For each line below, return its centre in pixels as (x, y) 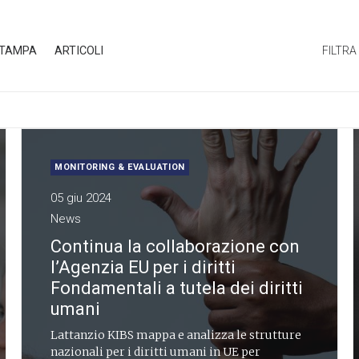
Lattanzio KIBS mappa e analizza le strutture (176, 335)
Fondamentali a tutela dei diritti (177, 288)
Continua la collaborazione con (175, 246)
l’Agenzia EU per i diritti (143, 267)
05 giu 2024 (81, 198)
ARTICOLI (79, 50)
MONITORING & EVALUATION (120, 167)
